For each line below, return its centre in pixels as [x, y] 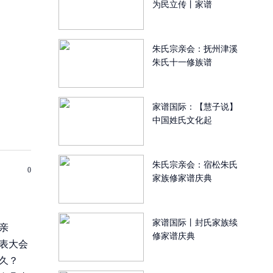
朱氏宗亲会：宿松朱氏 [195, 165]
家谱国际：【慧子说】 [195, 107]
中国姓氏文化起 [182, 120]
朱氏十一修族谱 [182, 62]
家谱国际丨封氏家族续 [195, 223]
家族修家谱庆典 [182, 178]
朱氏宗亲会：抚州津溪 [195, 49]
